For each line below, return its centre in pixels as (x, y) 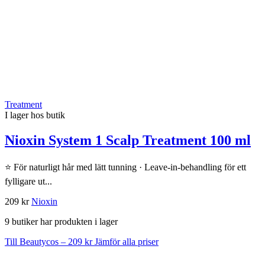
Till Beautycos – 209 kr (50, 242)
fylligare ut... (28, 182)
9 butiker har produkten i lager (61, 222)
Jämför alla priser (127, 242)
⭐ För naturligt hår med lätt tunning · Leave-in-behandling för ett (125, 167)
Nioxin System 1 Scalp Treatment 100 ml (128, 140)
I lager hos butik (35, 115)
